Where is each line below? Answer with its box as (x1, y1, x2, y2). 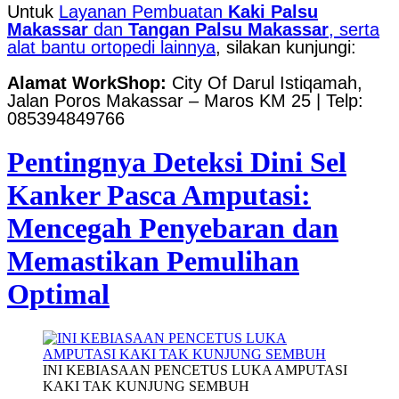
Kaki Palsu (228, 2, 318, 21)
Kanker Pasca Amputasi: (7, 179, 311, 212)
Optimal (7, 278, 110, 311)
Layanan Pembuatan (59, 2, 228, 21)
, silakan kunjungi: (216, 37, 356, 57)
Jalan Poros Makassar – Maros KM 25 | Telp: (7, 91, 363, 110)
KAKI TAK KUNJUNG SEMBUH (43, 378, 249, 394)
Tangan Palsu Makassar (128, 20, 329, 39)
